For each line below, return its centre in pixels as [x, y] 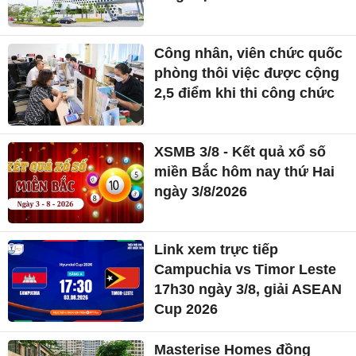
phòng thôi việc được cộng [247, 73]
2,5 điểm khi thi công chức [245, 93]
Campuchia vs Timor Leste [246, 270]
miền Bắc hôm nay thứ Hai [245, 171]
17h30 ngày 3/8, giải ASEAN [248, 290]
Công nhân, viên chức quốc [249, 53]
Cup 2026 [186, 310]
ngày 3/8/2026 [201, 191]
